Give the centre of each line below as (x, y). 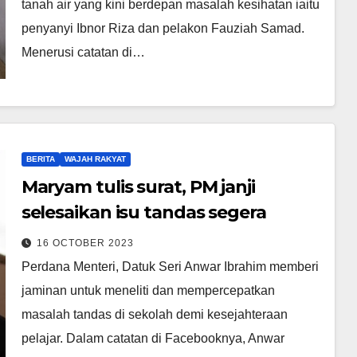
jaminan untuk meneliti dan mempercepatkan (148, 290)
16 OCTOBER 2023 (85, 243)
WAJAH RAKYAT (95, 159)
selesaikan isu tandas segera (143, 212)
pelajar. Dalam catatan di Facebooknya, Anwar (153, 338)
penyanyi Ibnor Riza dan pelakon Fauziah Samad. (163, 28)
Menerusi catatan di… (83, 52)
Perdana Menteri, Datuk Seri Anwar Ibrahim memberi (170, 266)
